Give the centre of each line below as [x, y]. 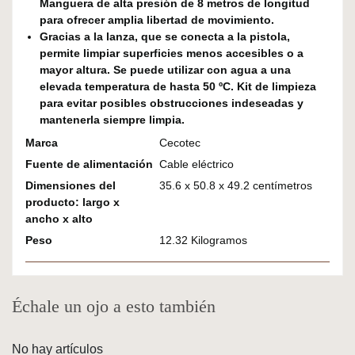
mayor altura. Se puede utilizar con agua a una [165, 70]
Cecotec [180, 143]
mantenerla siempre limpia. [112, 120]
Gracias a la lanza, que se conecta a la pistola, [165, 36]
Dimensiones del [71, 185]
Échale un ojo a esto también [114, 306]
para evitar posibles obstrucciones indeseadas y [172, 103]
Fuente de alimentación [89, 164]
